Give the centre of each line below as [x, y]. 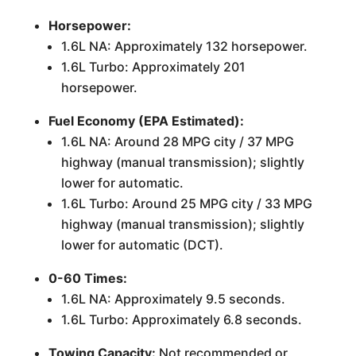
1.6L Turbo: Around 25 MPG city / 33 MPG [186, 203]
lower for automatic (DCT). [142, 244]
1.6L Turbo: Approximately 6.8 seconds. [181, 319]
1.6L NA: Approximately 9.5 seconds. [173, 298]
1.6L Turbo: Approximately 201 [153, 66]
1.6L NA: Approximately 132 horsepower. [184, 46]
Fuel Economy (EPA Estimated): [146, 120]
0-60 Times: [87, 278]
